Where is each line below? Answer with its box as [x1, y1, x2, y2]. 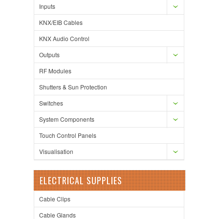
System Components [39, 114, 94, 123]
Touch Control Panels [39, 131, 96, 139]
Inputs [39, 1, 55, 10]
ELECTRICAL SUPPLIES [40, 174, 122, 187]
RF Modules [39, 66, 71, 75]
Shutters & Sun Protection [39, 82, 107, 91]
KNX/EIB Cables [39, 18, 83, 26]
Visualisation [39, 147, 73, 155]
